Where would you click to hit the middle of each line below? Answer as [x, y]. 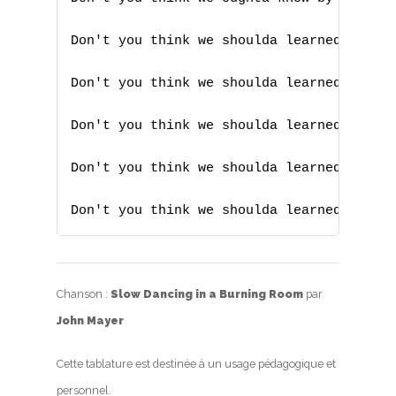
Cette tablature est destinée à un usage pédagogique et [196, 364]
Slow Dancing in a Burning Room [207, 294]
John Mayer [90, 321]
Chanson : [84, 294]
